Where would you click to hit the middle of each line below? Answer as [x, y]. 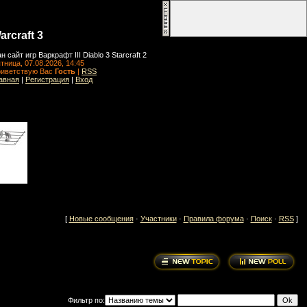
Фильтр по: [86, 300]
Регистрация [47, 80]
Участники [158, 219]
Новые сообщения [101, 219]
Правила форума [213, 219]
